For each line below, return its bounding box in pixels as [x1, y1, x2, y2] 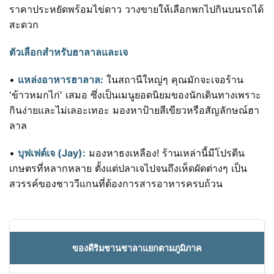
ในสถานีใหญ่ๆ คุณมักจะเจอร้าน [103, 73, 243, 86]
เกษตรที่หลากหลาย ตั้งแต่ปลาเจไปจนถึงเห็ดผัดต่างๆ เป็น [9, 162, 247, 175]
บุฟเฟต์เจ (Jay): [18, 147, 86, 160]
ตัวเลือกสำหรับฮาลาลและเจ [9, 46, 128, 59]
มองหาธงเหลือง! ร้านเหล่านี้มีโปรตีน [86, 147, 245, 160]
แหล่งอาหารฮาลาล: [18, 73, 103, 86]
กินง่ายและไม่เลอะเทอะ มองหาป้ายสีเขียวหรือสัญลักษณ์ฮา [9, 104, 259, 117]
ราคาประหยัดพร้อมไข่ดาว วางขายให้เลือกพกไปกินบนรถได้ [9, 3, 264, 16]
